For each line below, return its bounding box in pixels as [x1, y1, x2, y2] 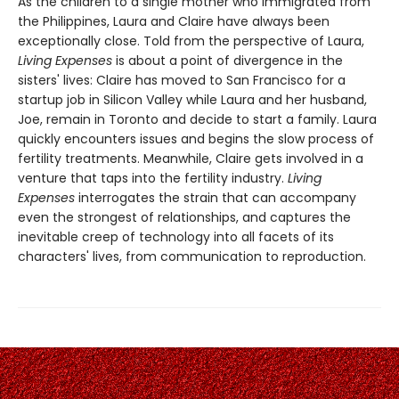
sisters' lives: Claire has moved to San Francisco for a [18, 70, 346, 89]
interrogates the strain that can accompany [75, 188, 356, 207]
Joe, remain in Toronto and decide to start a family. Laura [18, 110, 377, 128]
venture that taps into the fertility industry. [18, 168, 288, 187]
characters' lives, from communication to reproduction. [18, 247, 366, 265]
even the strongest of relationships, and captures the [18, 208, 351, 226]
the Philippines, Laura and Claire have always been [18, 12, 330, 30]
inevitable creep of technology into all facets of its [18, 227, 334, 246]
